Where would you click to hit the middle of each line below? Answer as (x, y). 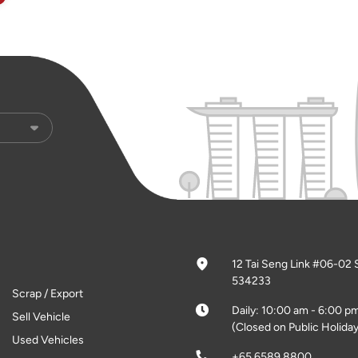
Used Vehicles (48, 340)
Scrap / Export (48, 294)
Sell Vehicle (42, 317)
